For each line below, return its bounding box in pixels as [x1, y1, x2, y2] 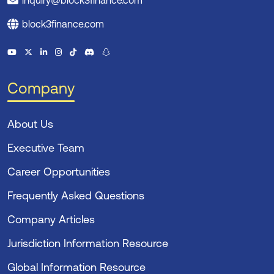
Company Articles [7, 212, 95, 226]
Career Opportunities [7, 165, 110, 178]
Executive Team [7, 141, 84, 154]
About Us [7, 117, 53, 130]
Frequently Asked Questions [7, 188, 144, 202]
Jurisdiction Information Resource [7, 236, 168, 250]
